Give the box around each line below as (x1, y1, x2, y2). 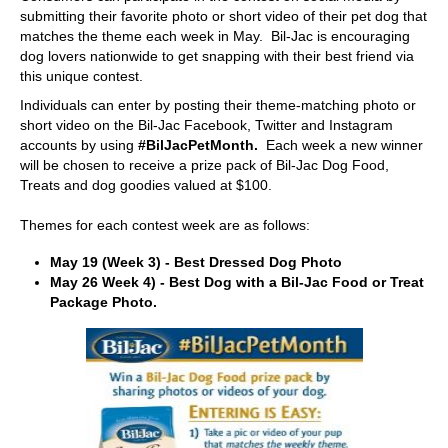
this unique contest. (20, 68, 143, 85)
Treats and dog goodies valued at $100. (20, 177, 272, 194)
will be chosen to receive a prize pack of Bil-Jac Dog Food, (20, 157, 389, 174)
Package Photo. (50, 293, 157, 310)
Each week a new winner (258, 137, 423, 154)
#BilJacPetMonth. (138, 137, 258, 154)
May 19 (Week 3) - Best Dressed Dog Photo (50, 253, 342, 270)
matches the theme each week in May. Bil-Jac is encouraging (20, 28, 410, 45)
